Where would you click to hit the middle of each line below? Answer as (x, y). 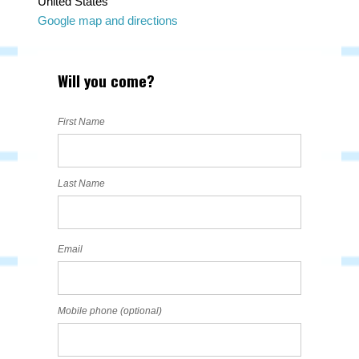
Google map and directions (108, 20)
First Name (82, 122)
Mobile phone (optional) (110, 311)
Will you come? (107, 80)
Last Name (82, 184)
